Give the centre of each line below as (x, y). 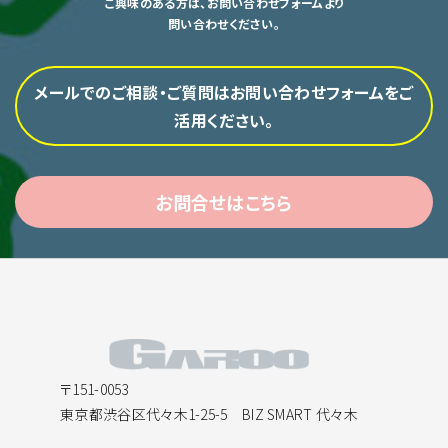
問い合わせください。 (224, 24)
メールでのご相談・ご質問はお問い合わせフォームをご (224, 92)
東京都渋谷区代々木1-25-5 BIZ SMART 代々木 (209, 413)
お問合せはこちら (224, 202)
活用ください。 (224, 120)
